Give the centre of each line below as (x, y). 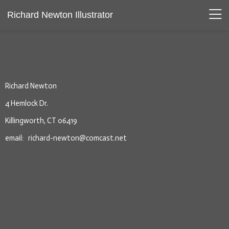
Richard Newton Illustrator (60, 15)
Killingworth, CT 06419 (41, 121)
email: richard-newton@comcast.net (66, 138)
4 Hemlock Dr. (27, 104)
